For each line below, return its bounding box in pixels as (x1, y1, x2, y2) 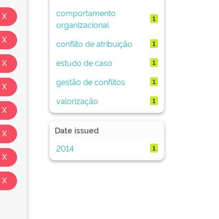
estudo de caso (56, 57, 112, 68)
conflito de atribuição (56, 38, 132, 49)
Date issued (55, 125, 99, 135)
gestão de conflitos (56, 76, 125, 87)
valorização (56, 95, 98, 106)
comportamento (56, 7, 116, 18)
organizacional (56, 19, 109, 30)
